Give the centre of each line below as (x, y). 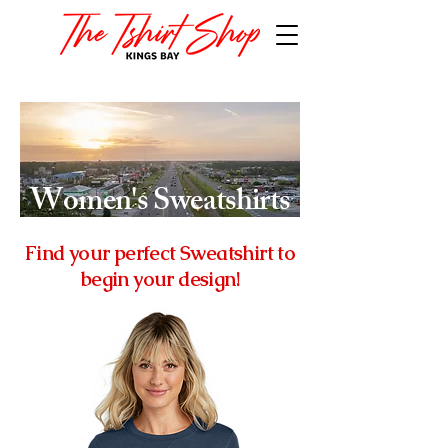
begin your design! (160, 279)
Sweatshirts (218, 204)
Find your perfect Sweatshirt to (160, 253)
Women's (89, 204)
